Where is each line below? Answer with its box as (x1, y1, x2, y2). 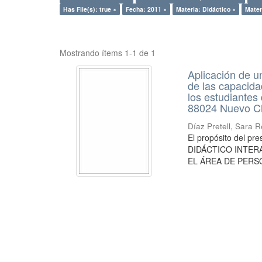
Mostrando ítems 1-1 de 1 (60, 46, 156, 58)
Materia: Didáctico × (176, 4, 236, 13)
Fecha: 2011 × (126, 4, 167, 13)
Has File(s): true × (63, 4, 116, 13)
